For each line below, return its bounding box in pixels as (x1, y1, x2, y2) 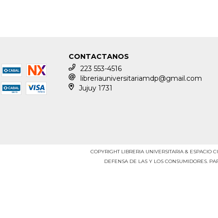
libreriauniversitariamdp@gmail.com (80, 74, 202, 83)
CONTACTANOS (69, 52, 129, 61)
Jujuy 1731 (78, 84, 112, 93)
